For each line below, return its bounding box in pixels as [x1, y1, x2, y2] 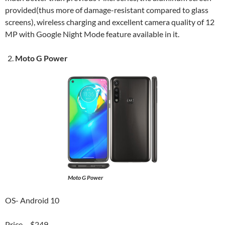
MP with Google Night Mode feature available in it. [5, 29, 179, 39]
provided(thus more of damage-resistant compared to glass [5, 5, 208, 15]
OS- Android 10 [5, 195, 59, 205]
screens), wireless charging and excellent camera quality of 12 [5, 17, 214, 27]
